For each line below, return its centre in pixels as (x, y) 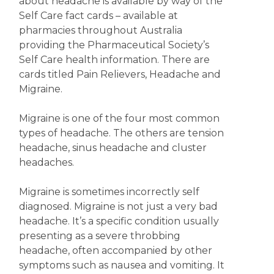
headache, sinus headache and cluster (113, 148)
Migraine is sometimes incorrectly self (109, 192)
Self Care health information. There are (114, 60)
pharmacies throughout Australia (100, 30)
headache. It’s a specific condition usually (119, 221)
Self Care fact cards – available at (98, 16)
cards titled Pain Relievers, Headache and (120, 74)
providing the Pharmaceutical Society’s (114, 45)
